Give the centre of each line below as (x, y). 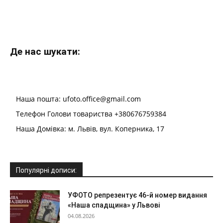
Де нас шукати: (45, 51)
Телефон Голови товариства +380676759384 (91, 113)
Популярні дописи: (46, 170)
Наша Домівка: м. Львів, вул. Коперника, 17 (90, 128)
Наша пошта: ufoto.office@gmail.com (78, 99)
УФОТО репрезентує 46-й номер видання (137, 195)
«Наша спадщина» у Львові (114, 205)
